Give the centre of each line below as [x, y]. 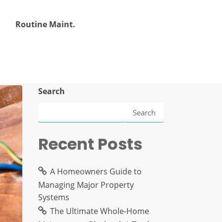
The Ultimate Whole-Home [100, 211]
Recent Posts [90, 144]
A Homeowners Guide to [96, 171]
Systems [54, 197]
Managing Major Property [86, 185]
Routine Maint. [46, 24]
